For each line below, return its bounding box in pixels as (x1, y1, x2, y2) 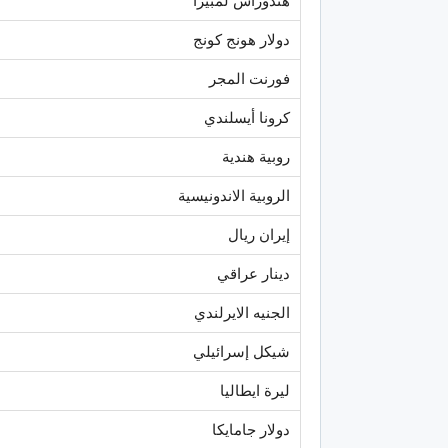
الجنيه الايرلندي (194, 303, 290, 322)
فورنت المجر (209, 69, 290, 88)
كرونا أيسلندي (204, 108, 290, 127)
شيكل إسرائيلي (189, 342, 290, 361)
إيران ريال (228, 225, 290, 244)
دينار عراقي (217, 264, 290, 283)
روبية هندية (222, 147, 290, 166)
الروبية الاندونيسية (178, 186, 290, 205)
